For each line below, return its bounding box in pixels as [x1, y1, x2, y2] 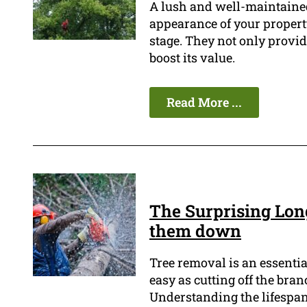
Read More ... [167, 94, 242, 111]
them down [149, 219, 241, 243]
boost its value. [149, 49, 235, 66]
